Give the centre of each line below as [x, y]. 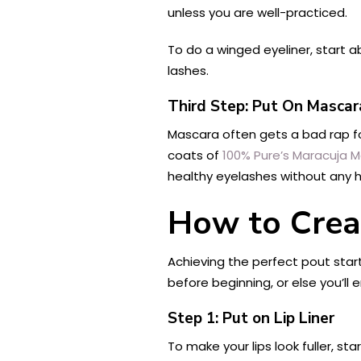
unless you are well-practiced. [257, 12]
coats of [195, 155]
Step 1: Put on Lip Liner [251, 318]
